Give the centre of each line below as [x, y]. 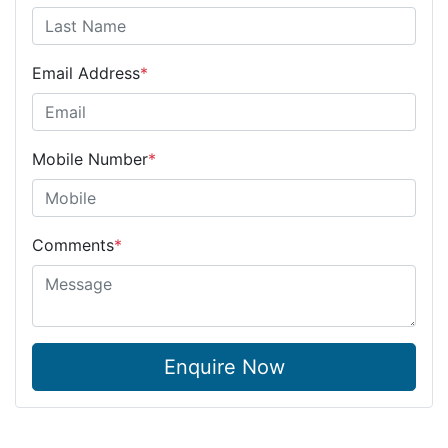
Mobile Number [90, 158]
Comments [73, 244]
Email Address [86, 72]
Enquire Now [224, 366]
